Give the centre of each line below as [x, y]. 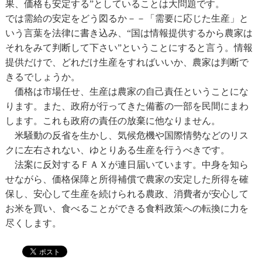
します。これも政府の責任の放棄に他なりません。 [113, 120]
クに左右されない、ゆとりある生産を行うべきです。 [117, 149]
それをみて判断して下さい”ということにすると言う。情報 [129, 47]
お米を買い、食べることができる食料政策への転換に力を [127, 208]
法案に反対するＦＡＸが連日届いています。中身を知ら [127, 164]
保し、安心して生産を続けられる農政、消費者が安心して [127, 193]
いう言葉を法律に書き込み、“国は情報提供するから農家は [129, 32]
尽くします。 [33, 223]
